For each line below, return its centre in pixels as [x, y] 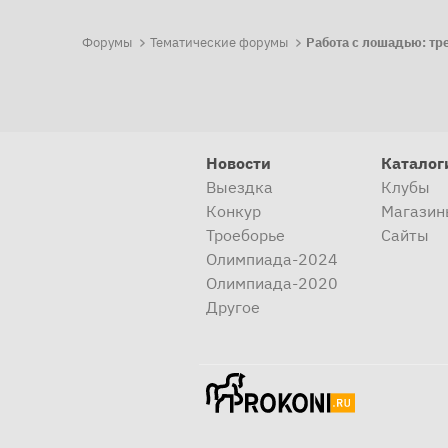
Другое [233, 307]
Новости [238, 163]
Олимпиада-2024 [272, 259]
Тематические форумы [219, 43]
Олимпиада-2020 [272, 283]
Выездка [239, 187]
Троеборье [245, 235]
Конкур [233, 211]
